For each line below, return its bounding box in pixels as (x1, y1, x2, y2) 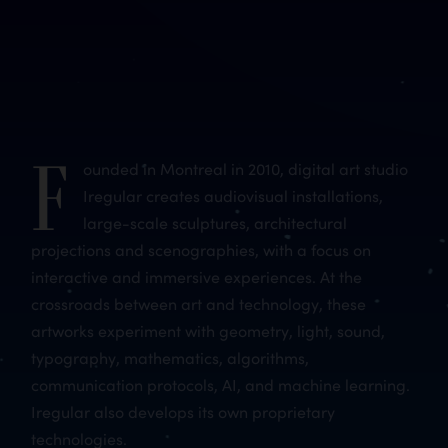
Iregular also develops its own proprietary (31, 400, 336, 422)
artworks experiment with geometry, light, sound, (31, 319, 386, 341)
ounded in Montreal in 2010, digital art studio (83, 157, 409, 179)
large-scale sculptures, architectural (83, 211, 348, 233)
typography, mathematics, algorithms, (31, 346, 310, 368)
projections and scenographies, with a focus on (31, 238, 372, 260)
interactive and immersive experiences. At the (31, 265, 363, 287)
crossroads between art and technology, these (31, 292, 367, 314)
